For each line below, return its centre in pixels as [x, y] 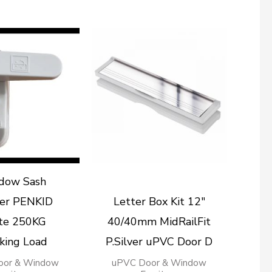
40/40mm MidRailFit [159, 222]
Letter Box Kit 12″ [159, 202]
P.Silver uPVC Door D [159, 242]
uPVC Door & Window [159, 263]
